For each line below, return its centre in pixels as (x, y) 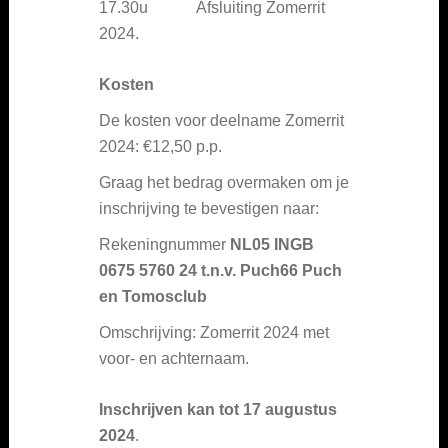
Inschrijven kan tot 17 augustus (218, 409)
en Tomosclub (153, 296)
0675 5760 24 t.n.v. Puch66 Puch (220, 270)
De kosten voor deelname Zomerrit (221, 120)
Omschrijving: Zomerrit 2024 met (214, 332)
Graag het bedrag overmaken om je (224, 182)
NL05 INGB (272, 244)
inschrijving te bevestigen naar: (209, 208)
